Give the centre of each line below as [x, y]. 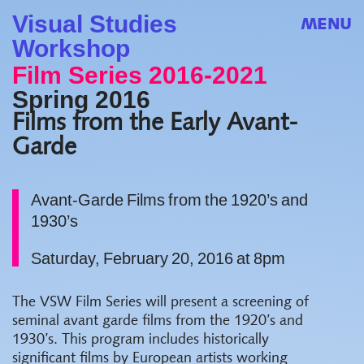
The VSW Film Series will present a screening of [160, 303]
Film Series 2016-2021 [140, 75]
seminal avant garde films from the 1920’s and [158, 321]
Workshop [71, 48]
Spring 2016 [81, 100]
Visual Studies [95, 24]
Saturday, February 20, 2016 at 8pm [158, 258]
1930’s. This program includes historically [141, 340]
